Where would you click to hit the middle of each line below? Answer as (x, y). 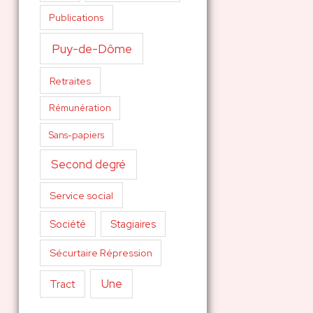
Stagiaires (133, 224)
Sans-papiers (76, 134)
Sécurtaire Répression (101, 253)
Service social (81, 195)
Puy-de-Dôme (92, 48)
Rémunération (80, 108)
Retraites (70, 80)
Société (67, 224)
